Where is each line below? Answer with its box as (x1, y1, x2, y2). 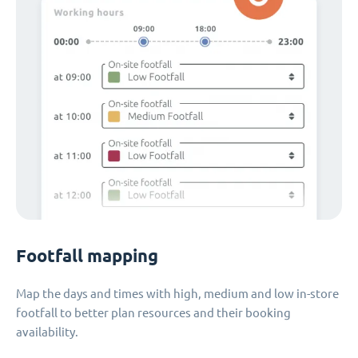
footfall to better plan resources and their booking (16, 306, 291, 320)
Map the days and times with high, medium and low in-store (16, 287, 339, 301)
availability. (16, 325, 78, 340)
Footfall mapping (16, 245, 158, 267)
